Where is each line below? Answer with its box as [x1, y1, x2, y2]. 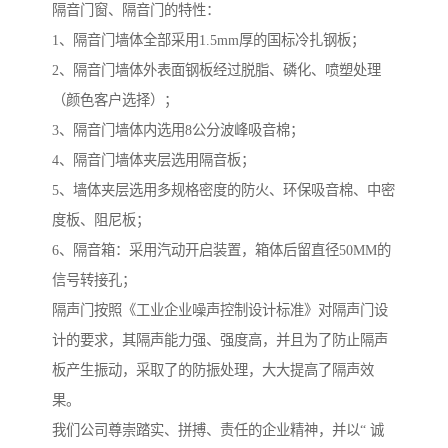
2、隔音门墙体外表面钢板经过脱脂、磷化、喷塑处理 [52, 61, 381, 78]
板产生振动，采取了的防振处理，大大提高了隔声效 [52, 361, 374, 378]
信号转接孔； [52, 271, 136, 288]
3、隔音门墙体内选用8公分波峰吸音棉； [52, 121, 304, 138]
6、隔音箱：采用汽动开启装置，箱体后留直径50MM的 [52, 241, 391, 258]
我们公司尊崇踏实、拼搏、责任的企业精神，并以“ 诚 [52, 421, 384, 438]
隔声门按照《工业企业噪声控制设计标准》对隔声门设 [52, 301, 388, 318]
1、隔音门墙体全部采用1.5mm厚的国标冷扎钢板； [52, 31, 365, 48]
